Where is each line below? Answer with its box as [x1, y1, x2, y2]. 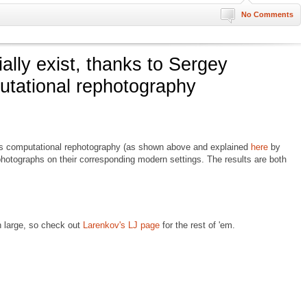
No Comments [241, 10, 293, 19]
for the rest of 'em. [160, 220, 235, 230]
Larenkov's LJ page [83, 220, 160, 230]
